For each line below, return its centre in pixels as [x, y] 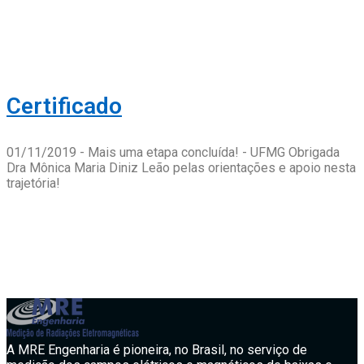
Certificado [64, 106]
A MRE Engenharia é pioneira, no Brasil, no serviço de [157, 350]
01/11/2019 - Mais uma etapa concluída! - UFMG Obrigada [173, 153]
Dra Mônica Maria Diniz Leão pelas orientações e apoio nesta [181, 168]
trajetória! [33, 184]
